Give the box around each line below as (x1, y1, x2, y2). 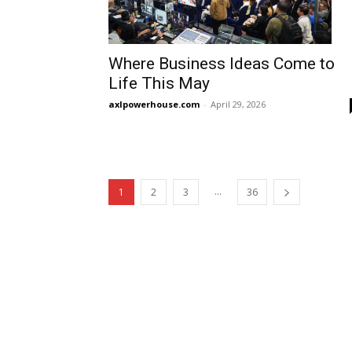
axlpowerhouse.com (108, 98, 200, 111)
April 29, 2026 (211, 98, 266, 111)
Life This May (108, 74, 210, 93)
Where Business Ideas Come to (108, 54, 335, 74)
